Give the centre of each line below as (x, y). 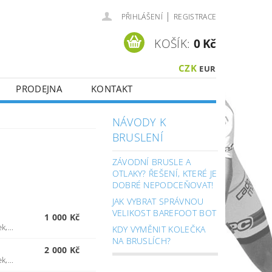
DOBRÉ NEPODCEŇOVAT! (163, 185)
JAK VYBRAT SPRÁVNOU (158, 201)
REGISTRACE (195, 17)
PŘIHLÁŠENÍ (142, 17)
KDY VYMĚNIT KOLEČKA (159, 229)
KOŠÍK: (172, 43)
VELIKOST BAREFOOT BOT (164, 213)
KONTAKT (112, 89)
